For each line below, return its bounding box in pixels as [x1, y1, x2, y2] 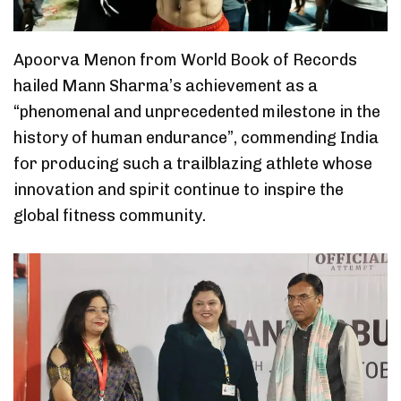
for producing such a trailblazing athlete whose [13, 153, 372, 174]
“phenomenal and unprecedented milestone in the [13, 101, 380, 122]
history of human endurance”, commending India [13, 127, 379, 148]
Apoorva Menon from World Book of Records [13, 49, 357, 70]
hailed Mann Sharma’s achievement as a [13, 75, 318, 96]
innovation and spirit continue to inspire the [13, 179, 344, 200]
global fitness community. [13, 205, 206, 226]
